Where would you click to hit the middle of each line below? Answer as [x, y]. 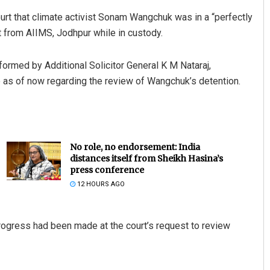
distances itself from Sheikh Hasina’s [146, 158]
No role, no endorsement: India [135, 147]
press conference [107, 170]
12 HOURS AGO [100, 184]
